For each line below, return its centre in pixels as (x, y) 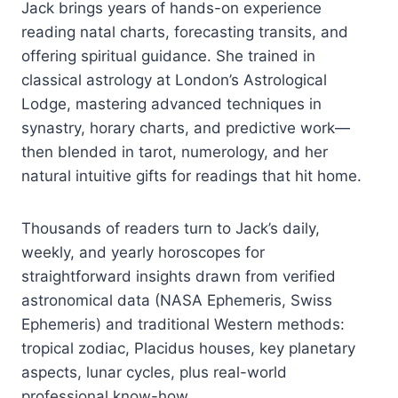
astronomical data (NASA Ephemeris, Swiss (177, 300)
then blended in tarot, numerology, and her (175, 151)
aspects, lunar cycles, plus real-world (154, 372)
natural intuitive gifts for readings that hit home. (191, 175)
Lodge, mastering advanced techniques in (171, 103)
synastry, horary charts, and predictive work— (186, 127)
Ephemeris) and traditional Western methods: (183, 324)
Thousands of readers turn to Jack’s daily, (171, 228)
